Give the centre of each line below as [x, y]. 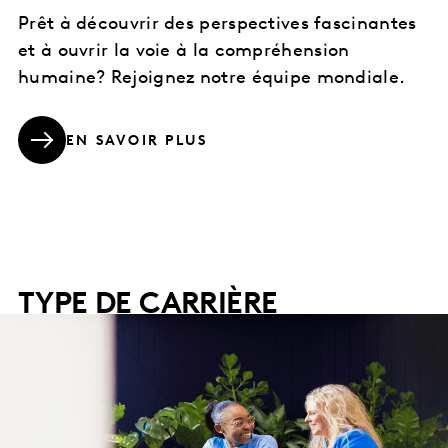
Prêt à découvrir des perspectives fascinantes [217, 25]
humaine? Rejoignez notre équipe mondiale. [212, 79]
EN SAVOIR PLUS [137, 141]
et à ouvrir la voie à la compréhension [184, 52]
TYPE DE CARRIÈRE [148, 306]
